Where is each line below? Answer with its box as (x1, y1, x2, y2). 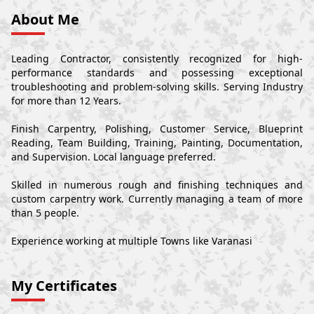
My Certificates (11, 276, 117, 296)
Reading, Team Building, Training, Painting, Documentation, (11, 136, 303, 150)
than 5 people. (11, 206, 79, 220)
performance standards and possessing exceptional (11, 66, 303, 80)
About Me (11, 10, 79, 29)
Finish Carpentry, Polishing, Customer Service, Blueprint (11, 122, 303, 136)
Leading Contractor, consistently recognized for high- (11, 52, 303, 66)
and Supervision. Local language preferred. (11, 150, 216, 164)
